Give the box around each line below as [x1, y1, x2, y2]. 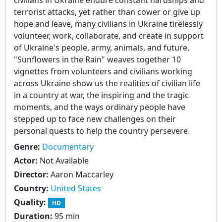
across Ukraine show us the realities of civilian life [14, 77, 200, 89]
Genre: [14, 141, 42, 152]
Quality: [14, 196, 48, 208]
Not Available [40, 155, 89, 166]
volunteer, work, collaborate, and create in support [14, 30, 204, 41]
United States [51, 182, 101, 194]
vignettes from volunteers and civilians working [14, 65, 192, 77]
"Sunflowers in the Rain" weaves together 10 [14, 54, 181, 65]
